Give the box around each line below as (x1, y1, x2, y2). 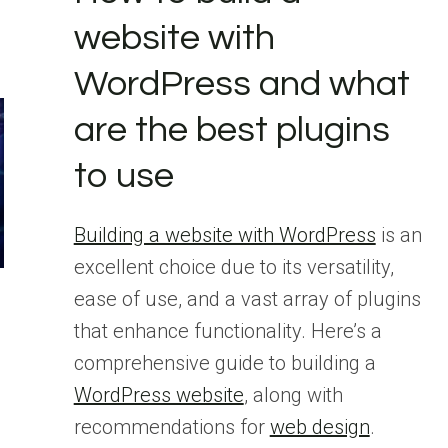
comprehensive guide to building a (73, 351, 376, 375)
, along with (243, 383, 343, 407)
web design (269, 415, 370, 439)
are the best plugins (73, 111, 390, 149)
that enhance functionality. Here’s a (73, 319, 382, 343)
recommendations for (73, 415, 270, 439)
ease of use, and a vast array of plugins (73, 287, 421, 311)
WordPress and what (73, 65, 410, 103)
